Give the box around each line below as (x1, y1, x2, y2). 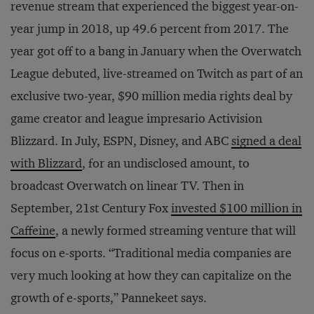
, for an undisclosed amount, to (82, 156, 250, 172)
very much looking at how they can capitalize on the (11, 268, 292, 284)
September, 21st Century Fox (11, 200, 171, 217)
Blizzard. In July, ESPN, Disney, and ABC (11, 133, 231, 149)
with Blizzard (11, 156, 82, 172)
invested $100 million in (171, 200, 302, 217)
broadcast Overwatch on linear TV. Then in (11, 178, 244, 194)
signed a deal (231, 133, 301, 149)
